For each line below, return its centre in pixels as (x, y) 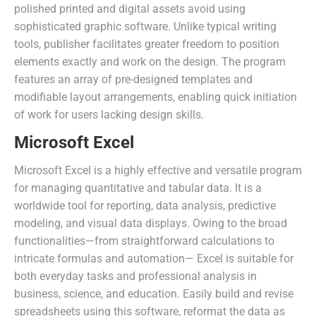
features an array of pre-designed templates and (133, 79)
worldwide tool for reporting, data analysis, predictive (145, 206)
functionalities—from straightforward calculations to (144, 241)
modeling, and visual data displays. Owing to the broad (151, 223)
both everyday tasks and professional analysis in (135, 276)
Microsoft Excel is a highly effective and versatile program (158, 170)
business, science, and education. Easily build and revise (154, 294)
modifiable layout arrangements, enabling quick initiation (156, 97)
